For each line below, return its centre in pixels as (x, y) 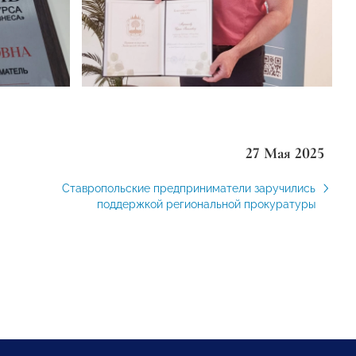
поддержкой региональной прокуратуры (206, 205)
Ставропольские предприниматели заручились (188, 189)
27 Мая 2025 (284, 154)
